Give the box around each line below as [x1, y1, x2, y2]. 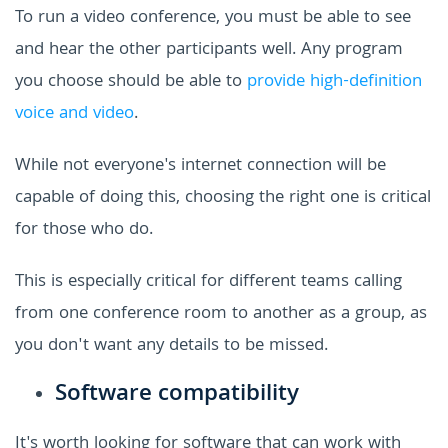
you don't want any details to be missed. [15, 331, 328, 361]
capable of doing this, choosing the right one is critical [15, 183, 431, 213]
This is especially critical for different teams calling [15, 267, 402, 297]
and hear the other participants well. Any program [15, 35, 403, 65]
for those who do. [15, 215, 153, 245]
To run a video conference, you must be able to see [15, 3, 411, 33]
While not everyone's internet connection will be [15, 151, 386, 181]
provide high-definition [247, 67, 422, 97]
